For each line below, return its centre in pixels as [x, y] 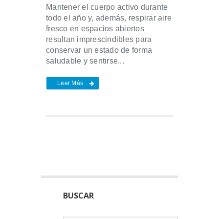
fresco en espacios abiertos [95, 28]
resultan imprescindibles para [99, 39]
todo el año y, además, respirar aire [109, 18]
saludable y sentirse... [85, 61]
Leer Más [70, 83]
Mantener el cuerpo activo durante [107, 7]
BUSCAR [78, 195]
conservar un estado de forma [99, 50]
